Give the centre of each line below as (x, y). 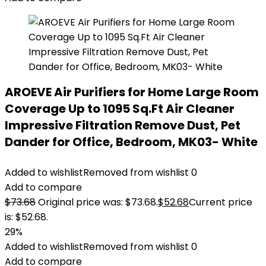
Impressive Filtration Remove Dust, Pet (123, 125)
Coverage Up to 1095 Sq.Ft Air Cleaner (120, 109)
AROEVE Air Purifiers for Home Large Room (132, 92)
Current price (221, 202)
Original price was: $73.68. (98, 202)
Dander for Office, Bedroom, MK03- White (131, 142)
